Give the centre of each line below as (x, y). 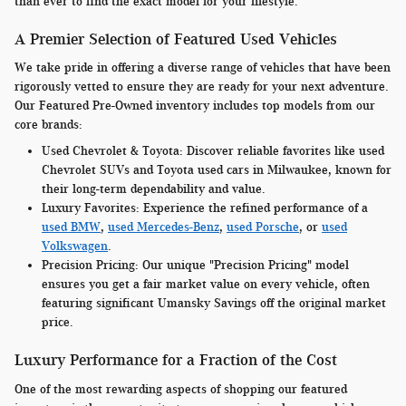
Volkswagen (75, 246)
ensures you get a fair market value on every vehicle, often (206, 285)
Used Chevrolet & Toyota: (112, 151)
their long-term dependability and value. (154, 189)
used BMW (71, 227)
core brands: (48, 125)
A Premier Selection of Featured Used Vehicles (176, 39)
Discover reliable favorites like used (284, 151)
